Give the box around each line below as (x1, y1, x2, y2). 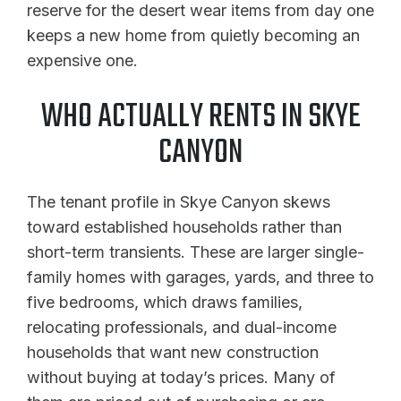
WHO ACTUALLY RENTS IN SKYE (40, 92, 361, 144)
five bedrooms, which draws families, (27, 293, 303, 312)
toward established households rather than (27, 218, 342, 237)
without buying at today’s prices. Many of (27, 368, 336, 388)
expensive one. (27, 51, 138, 71)
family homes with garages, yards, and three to (27, 268, 374, 287)
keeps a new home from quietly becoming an (27, 26, 360, 46)
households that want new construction (27, 343, 319, 363)
